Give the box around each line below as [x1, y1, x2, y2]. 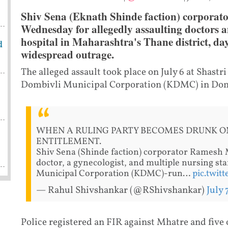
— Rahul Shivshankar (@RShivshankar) [36, 183, 207, 197]
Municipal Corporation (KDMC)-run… [36, 167, 192, 180]
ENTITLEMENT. [36, 135, 101, 148]
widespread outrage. [20, 47, 114, 63]
